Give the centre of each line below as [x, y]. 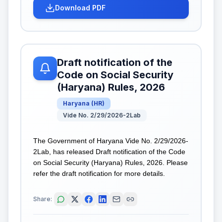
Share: [43, 199]
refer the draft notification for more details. [99, 173]
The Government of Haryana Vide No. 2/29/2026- [111, 141]
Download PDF [80, 8]
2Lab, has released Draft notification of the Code [109, 152]
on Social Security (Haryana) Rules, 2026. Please [111, 163]
